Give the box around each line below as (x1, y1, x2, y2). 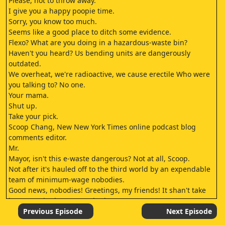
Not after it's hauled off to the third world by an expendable (9, 164, 210, 174)
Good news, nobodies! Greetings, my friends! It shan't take (9, 185, 206, 195)
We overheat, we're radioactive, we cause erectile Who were (9, 69, 210, 79)
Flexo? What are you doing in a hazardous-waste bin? (9, 38, 187, 47)
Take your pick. (9, 111, 58, 121)
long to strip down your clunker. (9, 196, 116, 205)
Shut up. (9, 101, 37, 110)
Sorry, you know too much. (9, 17, 97, 26)
